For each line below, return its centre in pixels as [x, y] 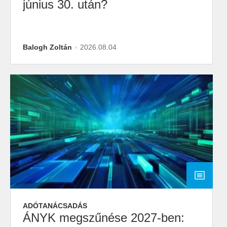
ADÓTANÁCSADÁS [55, 206]
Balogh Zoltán [47, 47]
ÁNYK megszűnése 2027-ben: [104, 218]
